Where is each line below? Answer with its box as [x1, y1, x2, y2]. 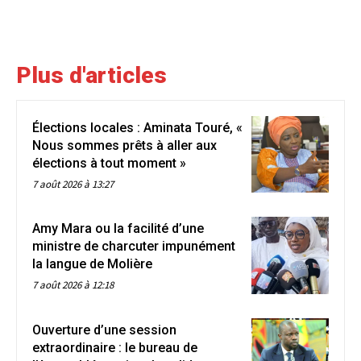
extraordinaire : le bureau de [32, 339, 197, 355]
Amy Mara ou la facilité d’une [32, 221, 204, 237]
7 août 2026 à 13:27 [32, 176, 114, 191]
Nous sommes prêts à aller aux [32, 137, 217, 153]
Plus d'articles [16, 61, 167, 89]
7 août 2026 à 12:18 [32, 278, 114, 293]
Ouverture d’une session [32, 322, 176, 338]
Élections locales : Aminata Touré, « [32, 119, 243, 135]
